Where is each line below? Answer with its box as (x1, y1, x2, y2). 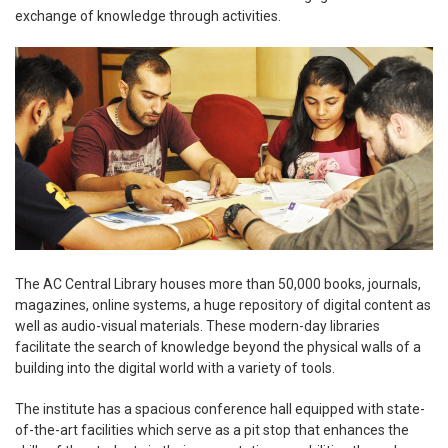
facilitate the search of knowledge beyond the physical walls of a (15, 339, 421, 356)
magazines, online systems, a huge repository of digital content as (15, 297, 431, 314)
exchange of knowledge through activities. (15, 7, 281, 24)
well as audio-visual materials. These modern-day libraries (15, 318, 380, 335)
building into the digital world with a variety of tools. (15, 360, 335, 377)
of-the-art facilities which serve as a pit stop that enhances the (15, 422, 409, 439)
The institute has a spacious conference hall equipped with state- (15, 401, 425, 418)
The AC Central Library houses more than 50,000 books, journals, (15, 276, 421, 293)
